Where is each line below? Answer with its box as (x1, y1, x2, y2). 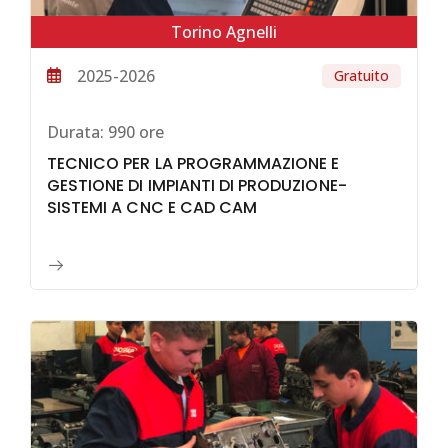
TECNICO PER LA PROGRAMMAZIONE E (47, 152, 340, 176)
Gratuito (334, 65, 389, 85)
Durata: (47, 120, 104, 143)
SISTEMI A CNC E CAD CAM (47, 196, 258, 220)
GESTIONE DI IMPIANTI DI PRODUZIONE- (47, 174, 347, 198)
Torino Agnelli (171, 20, 277, 43)
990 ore (104, 120, 164, 143)
